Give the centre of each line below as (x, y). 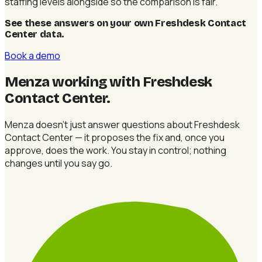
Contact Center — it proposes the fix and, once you (115, 137)
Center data (33, 34)
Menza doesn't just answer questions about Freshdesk (122, 124)
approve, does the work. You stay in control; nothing (116, 150)
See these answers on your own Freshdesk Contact (125, 23)
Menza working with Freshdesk (108, 82)
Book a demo (32, 55)
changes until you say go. (58, 163)
